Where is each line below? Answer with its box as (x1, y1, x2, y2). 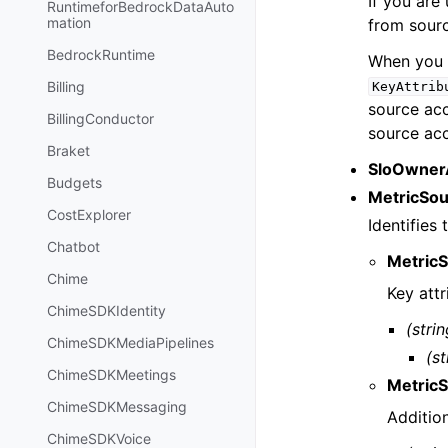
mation (47, 14, 91, 32)
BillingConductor (47, 110, 154, 128)
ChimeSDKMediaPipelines (47, 334, 214, 352)
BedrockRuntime (47, 46, 155, 64)
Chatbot (47, 238, 100, 256)
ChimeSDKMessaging (47, 398, 187, 416)
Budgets (47, 174, 102, 192)
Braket (47, 142, 90, 160)
